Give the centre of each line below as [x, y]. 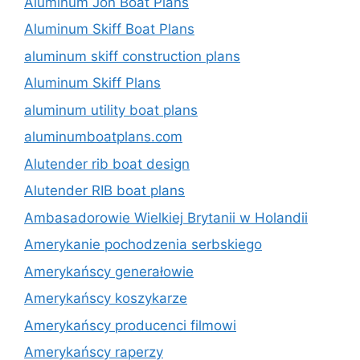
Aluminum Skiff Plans [92, 83]
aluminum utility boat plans [111, 110]
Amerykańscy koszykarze [106, 298]
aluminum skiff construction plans [132, 56]
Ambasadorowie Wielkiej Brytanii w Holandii [166, 217]
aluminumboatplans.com [103, 137]
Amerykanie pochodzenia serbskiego [143, 244]
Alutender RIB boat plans [104, 190]
